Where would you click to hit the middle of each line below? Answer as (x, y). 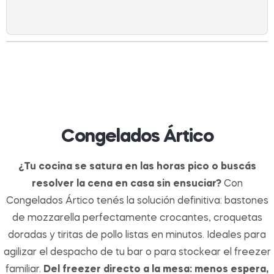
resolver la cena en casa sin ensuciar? (126, 184)
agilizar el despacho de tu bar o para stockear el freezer (137, 253)
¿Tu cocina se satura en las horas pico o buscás (137, 167)
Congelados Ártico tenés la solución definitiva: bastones (137, 202)
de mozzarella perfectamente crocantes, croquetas (137, 219)
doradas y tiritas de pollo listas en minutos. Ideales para (137, 236)
